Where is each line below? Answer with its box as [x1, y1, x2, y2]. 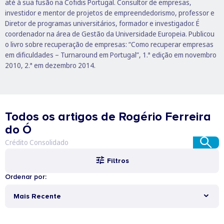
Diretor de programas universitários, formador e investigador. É [5, 18, 199, 28]
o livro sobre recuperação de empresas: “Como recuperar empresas [5, 39, 213, 49]
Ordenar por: [5, 172, 46, 181]
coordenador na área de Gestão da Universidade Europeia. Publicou [5, 28, 214, 38]
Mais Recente [13, 191, 61, 200]
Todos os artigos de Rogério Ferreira [5, 109, 211, 124]
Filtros [107, 156, 129, 165]
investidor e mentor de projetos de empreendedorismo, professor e [5, 7, 214, 17]
